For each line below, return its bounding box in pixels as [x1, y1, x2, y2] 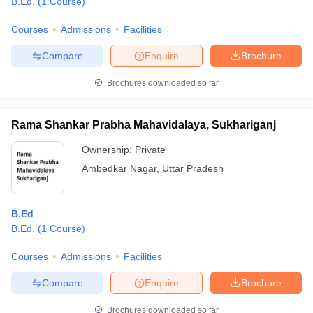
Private [135, 144, 166, 155]
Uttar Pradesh [162, 163, 224, 174]
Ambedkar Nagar [82, 163, 156, 174]
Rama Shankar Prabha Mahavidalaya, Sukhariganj [11, 119, 276, 131]
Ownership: [82, 144, 135, 155]
